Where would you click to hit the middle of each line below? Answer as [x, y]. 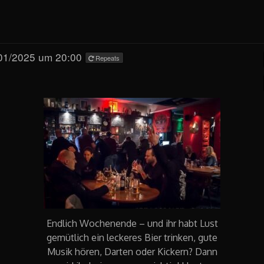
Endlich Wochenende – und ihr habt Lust [132, 224]
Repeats [108, 58]
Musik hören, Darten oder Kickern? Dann [132, 252]
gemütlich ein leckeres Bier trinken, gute [132, 238]
